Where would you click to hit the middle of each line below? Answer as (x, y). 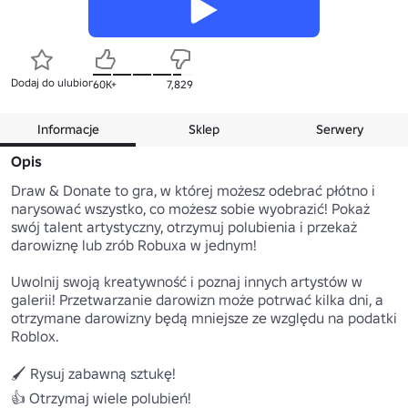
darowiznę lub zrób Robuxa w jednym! (134, 245)
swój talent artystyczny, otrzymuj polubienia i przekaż (184, 226)
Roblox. (35, 336)
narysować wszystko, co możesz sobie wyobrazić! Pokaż (190, 208)
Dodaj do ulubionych (61, 82)
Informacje (68, 129)
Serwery (340, 129)
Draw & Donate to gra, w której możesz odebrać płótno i (193, 190)
